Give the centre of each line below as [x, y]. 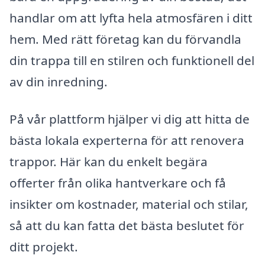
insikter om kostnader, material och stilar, [129, 204]
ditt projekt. [44, 247]
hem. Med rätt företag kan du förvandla [125, 39]
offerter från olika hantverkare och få [118, 183]
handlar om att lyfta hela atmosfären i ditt [131, 17]
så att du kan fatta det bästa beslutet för [127, 226]
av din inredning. [59, 81]
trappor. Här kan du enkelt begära [109, 162]
